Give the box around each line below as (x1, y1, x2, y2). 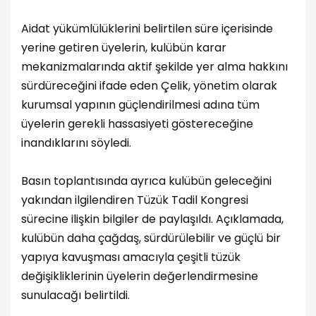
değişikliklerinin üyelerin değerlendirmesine (21, 268, 258, 285)
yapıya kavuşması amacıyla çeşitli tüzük (21, 249, 241, 266)
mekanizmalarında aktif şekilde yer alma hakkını (21, 59, 288, 75)
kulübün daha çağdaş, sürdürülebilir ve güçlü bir (21, 230, 281, 247)
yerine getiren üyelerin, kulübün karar (21, 39, 226, 56)
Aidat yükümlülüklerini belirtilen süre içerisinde (21, 20, 273, 37)
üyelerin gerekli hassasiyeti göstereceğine (21, 116, 253, 133)
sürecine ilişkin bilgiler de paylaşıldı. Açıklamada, (21, 211, 284, 228)
